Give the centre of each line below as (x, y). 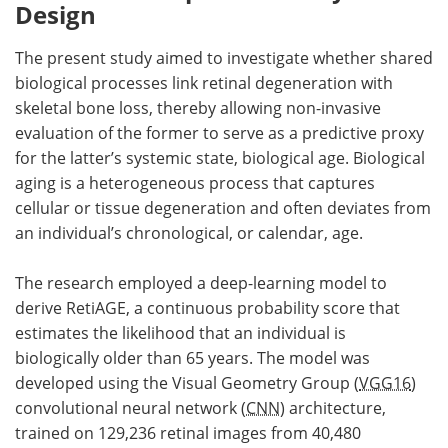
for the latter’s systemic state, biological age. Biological (220, 158)
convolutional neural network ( (130, 408)
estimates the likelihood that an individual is (180, 333)
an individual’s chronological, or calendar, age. (189, 233)
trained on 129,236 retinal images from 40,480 (188, 433)
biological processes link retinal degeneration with (204, 83)
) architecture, (333, 408)
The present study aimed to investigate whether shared (224, 58)
